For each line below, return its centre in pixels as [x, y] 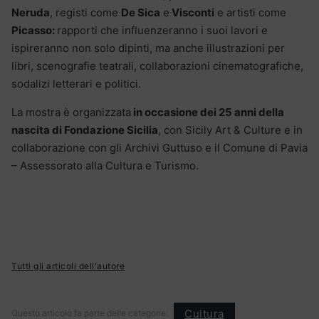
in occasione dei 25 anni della [208, 113]
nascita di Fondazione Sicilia [85, 130]
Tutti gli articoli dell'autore [68, 266]
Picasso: [34, 31]
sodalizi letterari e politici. [76, 84]
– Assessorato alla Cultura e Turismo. [105, 166]
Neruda [31, 13]
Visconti [192, 13]
